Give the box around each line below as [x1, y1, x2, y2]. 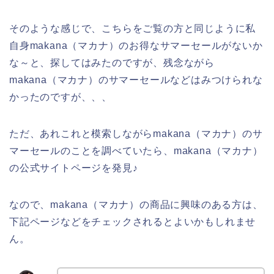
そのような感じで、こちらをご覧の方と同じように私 [9, 23, 256, 34]
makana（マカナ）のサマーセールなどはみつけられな [9, 75, 263, 86]
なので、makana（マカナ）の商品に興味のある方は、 [9, 199, 263, 210]
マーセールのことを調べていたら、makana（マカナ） [9, 146, 263, 157]
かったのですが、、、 [9, 92, 113, 103]
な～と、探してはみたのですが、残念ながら [9, 57, 215, 68]
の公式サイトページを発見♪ [9, 163, 138, 174]
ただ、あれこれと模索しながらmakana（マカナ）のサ [9, 128, 263, 139]
